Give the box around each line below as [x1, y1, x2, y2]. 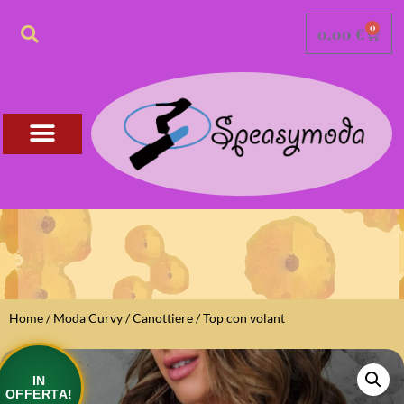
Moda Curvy [53, 309, 123, 326]
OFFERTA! [5, 386, 73, 401]
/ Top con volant [193, 309, 285, 326]
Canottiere [133, 309, 193, 326]
